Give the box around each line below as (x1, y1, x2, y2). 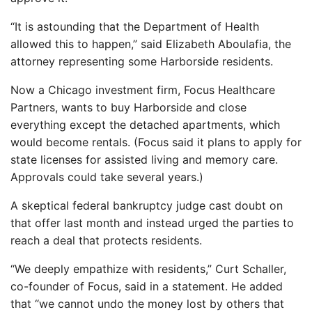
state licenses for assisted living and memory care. (10, 153, 278, 166)
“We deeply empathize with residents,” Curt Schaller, (10, 262, 286, 276)
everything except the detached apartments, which (10, 118, 280, 132)
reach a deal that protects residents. (10, 233, 202, 247)
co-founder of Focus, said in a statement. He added (10, 279, 283, 293)
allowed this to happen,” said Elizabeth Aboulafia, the (10, 37, 291, 51)
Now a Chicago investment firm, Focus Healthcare (10, 83, 275, 97)
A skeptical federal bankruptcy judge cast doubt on (10, 198, 283, 212)
